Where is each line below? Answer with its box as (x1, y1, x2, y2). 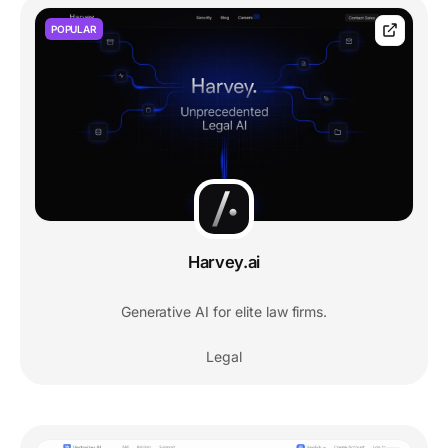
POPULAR (51, 23, 97, 36)
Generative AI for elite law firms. (120, 302, 328, 320)
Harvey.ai (187, 251, 261, 272)
